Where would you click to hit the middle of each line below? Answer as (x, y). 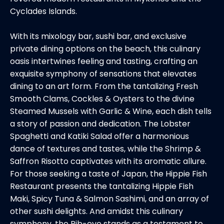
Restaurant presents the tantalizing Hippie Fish (102, 186)
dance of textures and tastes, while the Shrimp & (105, 149)
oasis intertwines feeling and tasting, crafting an (104, 61)
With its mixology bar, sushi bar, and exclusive (98, 36)
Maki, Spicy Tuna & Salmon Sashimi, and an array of (109, 199)
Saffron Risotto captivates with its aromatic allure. (108, 161)
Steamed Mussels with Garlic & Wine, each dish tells (111, 111)
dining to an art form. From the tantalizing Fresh (104, 86)
